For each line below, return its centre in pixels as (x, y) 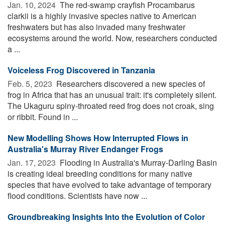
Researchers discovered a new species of (130, 83)
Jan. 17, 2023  (33, 162)
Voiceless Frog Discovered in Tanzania (81, 70)
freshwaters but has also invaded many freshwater (96, 27)
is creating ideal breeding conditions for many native (100, 173)
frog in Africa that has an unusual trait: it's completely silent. (112, 94)
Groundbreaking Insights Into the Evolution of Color (106, 216)
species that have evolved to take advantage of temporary (109, 184)
